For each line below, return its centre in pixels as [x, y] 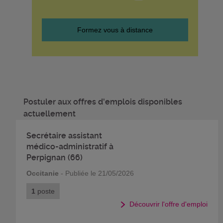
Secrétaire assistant [64, 135]
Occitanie [43, 173]
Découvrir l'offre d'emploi [168, 204]
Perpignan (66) [55, 157]
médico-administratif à [70, 146]
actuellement [50, 113]
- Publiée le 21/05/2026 [96, 173]
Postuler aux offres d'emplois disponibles [103, 102]
